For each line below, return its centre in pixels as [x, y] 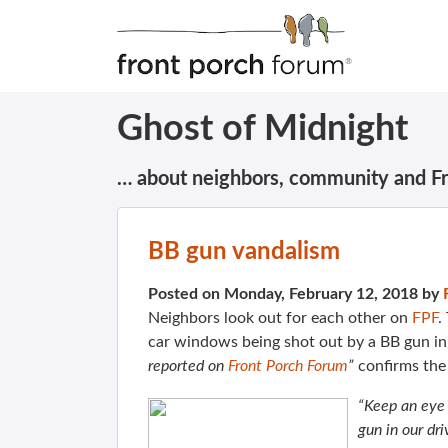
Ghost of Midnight [262, 129]
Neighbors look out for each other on [280, 318]
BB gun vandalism [244, 252]
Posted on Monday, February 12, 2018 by [295, 294]
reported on [188, 366]
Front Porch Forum [288, 366]
